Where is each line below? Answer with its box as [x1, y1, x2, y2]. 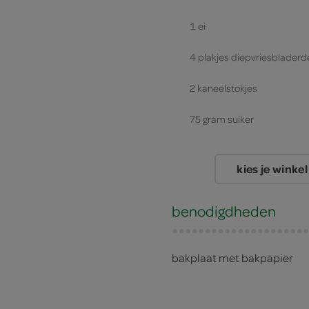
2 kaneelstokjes [190, 81, 257, 95]
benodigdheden [172, 201, 276, 221]
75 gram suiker [190, 112, 254, 126]
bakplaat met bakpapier [172, 250, 293, 266]
